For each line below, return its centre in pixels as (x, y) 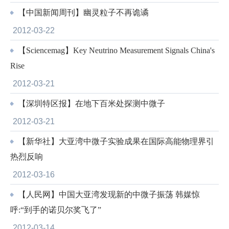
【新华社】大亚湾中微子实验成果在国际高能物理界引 (115, 141)
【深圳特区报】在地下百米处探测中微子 (90, 104)
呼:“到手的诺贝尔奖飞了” (56, 210)
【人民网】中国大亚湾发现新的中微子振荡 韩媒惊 (108, 194)
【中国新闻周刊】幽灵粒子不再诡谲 (82, 13)
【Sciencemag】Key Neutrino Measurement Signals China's (115, 50)
